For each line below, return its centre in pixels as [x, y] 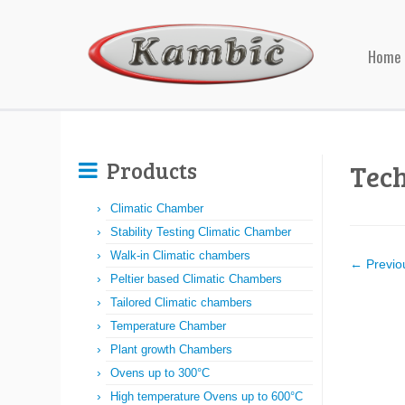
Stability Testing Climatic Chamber [201, 232]
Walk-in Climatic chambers [180, 255]
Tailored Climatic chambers [181, 302]
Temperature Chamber [168, 326]
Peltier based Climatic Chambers [196, 279]
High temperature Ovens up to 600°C [207, 396]
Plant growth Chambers [171, 349]
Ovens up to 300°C [160, 373]
